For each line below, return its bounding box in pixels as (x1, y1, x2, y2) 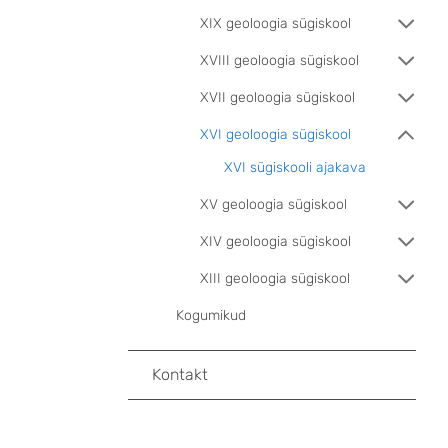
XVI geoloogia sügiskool (200, 126, 351, 143)
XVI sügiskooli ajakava (224, 159, 366, 176)
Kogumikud (176, 307, 246, 324)
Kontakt (152, 365, 208, 384)
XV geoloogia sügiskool (200, 196, 347, 213)
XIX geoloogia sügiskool (200, 15, 351, 32)
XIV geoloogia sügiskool (200, 233, 351, 250)
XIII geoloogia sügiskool (200, 270, 350, 287)
